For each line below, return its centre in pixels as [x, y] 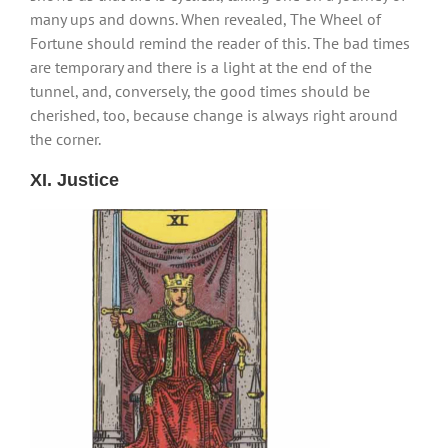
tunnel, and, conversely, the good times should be [200, 90]
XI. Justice [74, 179]
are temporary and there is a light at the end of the [201, 66]
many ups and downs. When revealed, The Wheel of [205, 18]
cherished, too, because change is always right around [214, 114]
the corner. [65, 138]
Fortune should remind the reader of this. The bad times [220, 42]
